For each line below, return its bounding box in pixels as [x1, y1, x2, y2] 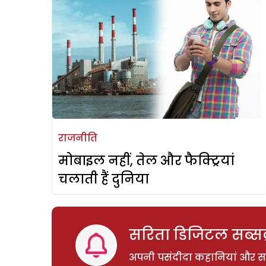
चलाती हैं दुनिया [58, 170, 149, 188]
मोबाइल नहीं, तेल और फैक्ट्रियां [58, 152, 235, 170]
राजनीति [58, 131, 97, 145]
